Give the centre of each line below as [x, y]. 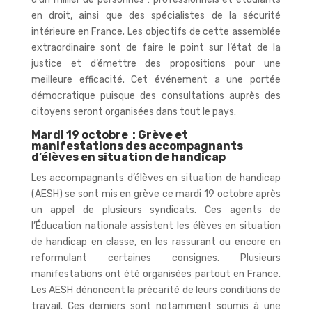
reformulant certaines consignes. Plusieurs [156, 258]
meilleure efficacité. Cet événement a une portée [156, 79]
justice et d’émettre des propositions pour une [156, 63]
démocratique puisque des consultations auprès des [156, 95]
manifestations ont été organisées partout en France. [156, 274]
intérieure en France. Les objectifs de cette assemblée [156, 31]
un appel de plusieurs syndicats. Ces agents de [156, 210]
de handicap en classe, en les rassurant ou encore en [156, 242]
